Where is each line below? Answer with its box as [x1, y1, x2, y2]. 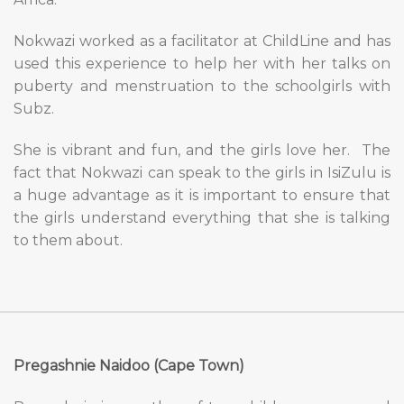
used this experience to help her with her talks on [14, 54, 390, 72]
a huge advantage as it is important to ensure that [14, 186, 390, 204]
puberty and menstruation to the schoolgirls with [14, 77, 390, 95]
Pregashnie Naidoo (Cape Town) [14, 357, 244, 375]
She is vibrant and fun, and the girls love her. [14, 141, 351, 159]
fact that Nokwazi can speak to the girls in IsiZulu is [14, 163, 390, 181]
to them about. [14, 231, 126, 249]
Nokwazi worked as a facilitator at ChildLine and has [14, 32, 390, 50]
